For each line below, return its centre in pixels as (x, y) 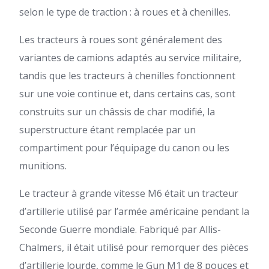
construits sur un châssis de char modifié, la (117, 112)
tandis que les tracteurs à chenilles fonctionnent (127, 76)
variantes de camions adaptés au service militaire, (130, 58)
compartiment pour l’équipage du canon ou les (124, 148)
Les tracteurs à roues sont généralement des (121, 40)
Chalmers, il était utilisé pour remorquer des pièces (134, 247)
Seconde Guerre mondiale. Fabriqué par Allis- (120, 229)
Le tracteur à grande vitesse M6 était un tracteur (129, 193)
